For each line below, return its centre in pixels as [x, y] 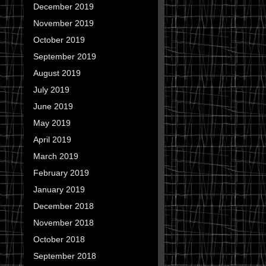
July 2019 [51, 90]
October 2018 [59, 239]
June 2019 [53, 106]
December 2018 [63, 206]
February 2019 [61, 173]
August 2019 [57, 73]
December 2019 [63, 7]
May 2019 [52, 123]
